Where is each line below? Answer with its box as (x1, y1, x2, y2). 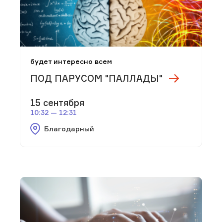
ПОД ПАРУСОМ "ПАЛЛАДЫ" (30, 73, 163, 84)
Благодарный (44, 124, 94, 133)
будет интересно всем (30, 57, 112, 66)
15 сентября (30, 97, 84, 109)
